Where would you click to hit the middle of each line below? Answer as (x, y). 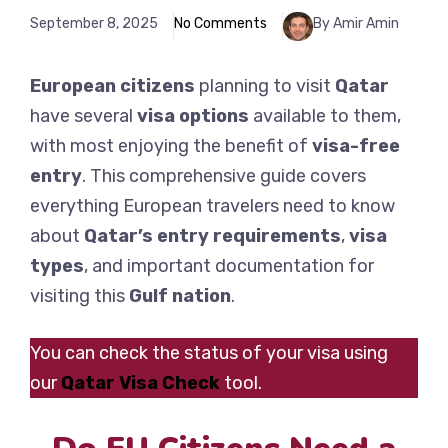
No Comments (220, 24)
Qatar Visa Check (140, 383)
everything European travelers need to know (212, 206)
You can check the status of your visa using (209, 353)
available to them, (325, 116)
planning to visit (265, 86)
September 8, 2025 (94, 24)
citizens (155, 86)
